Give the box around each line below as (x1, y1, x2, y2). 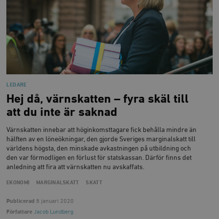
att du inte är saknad (6, 106, 118, 118)
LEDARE (6, 82, 27, 88)
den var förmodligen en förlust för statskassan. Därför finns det (6, 154, 192, 161)
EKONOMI (6, 180, 30, 185)
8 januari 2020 (35, 198, 74, 205)
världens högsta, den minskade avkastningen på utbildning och (6, 145, 192, 152)
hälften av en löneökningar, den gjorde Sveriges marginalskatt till (6, 135, 196, 143)
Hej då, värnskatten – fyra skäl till (6, 93, 189, 105)
